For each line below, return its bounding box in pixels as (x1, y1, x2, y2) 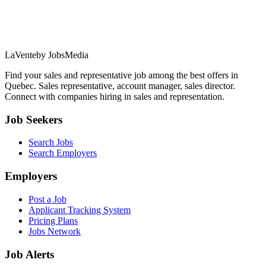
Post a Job (28, 194, 66, 204)
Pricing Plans (28, 215, 78, 226)
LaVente (5, 49, 36, 60)
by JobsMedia (36, 49, 88, 60)
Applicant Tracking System (28, 204, 131, 215)
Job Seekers (5, 113, 62, 126)
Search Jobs (28, 137, 73, 148)
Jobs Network (28, 226, 81, 236)
